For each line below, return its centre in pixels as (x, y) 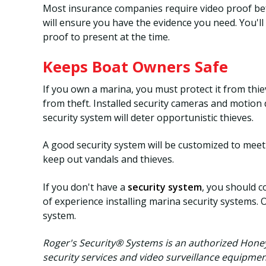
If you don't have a (85, 187)
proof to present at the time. (106, 37)
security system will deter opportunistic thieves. (148, 118)
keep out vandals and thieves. (108, 159)
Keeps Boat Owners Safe (135, 67)
